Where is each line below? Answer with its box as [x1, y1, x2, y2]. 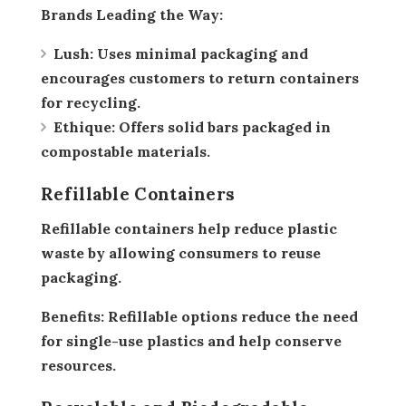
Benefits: [51, 306, 104, 325]
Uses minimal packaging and [93, 43, 308, 63]
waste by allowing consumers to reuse [41, 243, 321, 262]
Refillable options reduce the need [104, 306, 358, 325]
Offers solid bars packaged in [115, 117, 331, 136]
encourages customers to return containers [41, 68, 359, 87]
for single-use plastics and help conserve [41, 331, 342, 350]
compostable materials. [41, 141, 210, 160]
